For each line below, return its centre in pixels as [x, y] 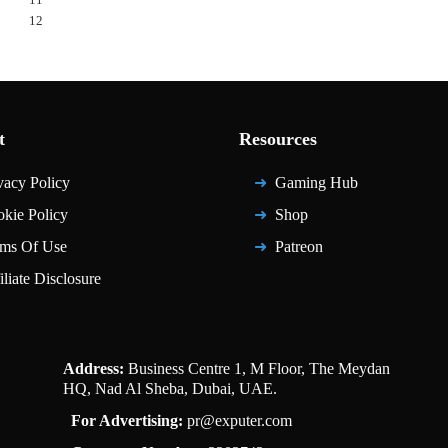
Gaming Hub [316, 182]
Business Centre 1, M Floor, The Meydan [257, 368]
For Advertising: [126, 420]
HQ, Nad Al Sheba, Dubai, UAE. [170, 388]
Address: [94, 368]
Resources [277, 139]
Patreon [298, 246]
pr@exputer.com [239, 420]
